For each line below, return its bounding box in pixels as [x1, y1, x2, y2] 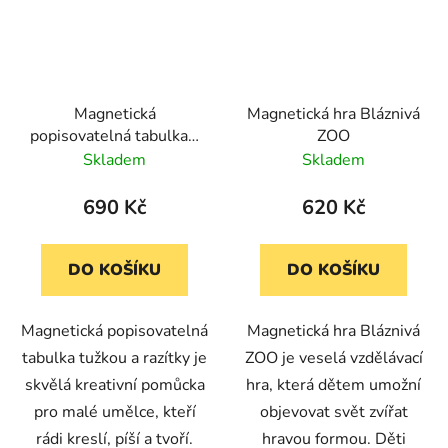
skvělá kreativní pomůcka [24, 374, 205, 397]
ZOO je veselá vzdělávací [244, 347, 423, 370]
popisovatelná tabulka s [29, 125, 200, 148]
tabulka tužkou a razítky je [22, 347, 207, 370]
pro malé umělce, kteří [33, 401, 196, 424]
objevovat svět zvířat [259, 401, 408, 424]
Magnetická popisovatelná [21, 320, 208, 343]
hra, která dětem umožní [246, 374, 421, 397]
